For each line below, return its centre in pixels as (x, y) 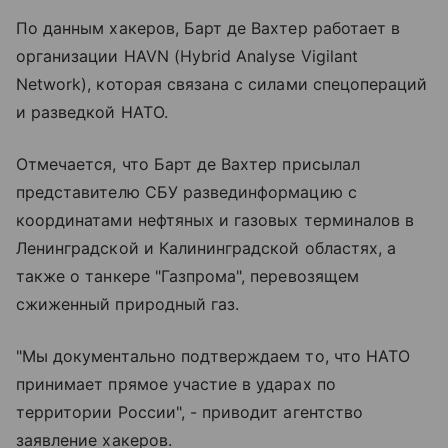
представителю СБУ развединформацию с (186, 191)
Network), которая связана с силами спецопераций (222, 83)
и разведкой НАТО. (92, 111)
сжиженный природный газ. (128, 303)
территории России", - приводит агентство (189, 411)
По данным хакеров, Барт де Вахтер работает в (208, 27)
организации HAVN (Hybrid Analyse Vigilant (187, 55)
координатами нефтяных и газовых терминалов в (215, 219)
